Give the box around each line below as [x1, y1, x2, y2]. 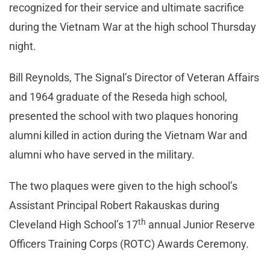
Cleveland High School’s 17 [9, 218, 138, 231]
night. [9, 40, 36, 53]
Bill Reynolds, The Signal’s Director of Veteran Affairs [9, 71, 259, 84]
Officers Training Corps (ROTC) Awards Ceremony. [9, 237, 249, 251]
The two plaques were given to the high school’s [9, 180, 237, 193]
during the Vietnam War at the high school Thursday [9, 20, 256, 34]
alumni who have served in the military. [9, 148, 195, 162]
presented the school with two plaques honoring [9, 110, 238, 123]
